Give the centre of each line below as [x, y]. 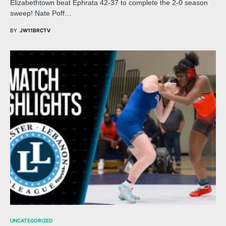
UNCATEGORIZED [31, 220]
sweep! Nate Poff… [41, 13]
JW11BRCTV [35, 30]
